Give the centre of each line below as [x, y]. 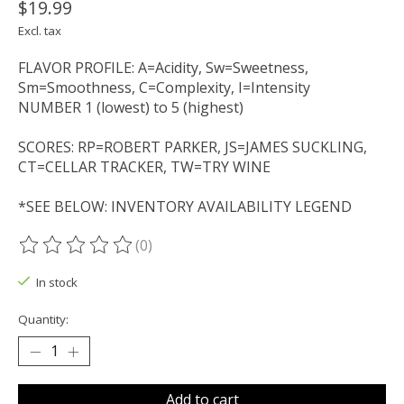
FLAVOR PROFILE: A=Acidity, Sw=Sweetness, [163, 68]
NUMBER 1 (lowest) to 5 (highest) [131, 108]
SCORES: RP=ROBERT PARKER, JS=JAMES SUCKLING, [193, 147]
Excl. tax [40, 31]
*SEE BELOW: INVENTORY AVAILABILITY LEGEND [185, 207]
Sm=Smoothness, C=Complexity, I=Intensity [164, 88]
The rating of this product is [115, 255]
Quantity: [43, 320]
